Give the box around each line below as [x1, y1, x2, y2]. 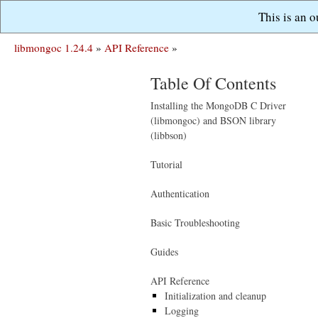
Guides [150, 245, 178, 258]
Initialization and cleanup [165, 289, 266, 302]
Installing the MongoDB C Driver [150, 99, 286, 112]
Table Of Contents [150, 72, 276, 94]
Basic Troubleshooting [150, 216, 240, 229]
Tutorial [150, 158, 182, 171]
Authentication [150, 187, 209, 200]
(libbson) [150, 128, 187, 142]
